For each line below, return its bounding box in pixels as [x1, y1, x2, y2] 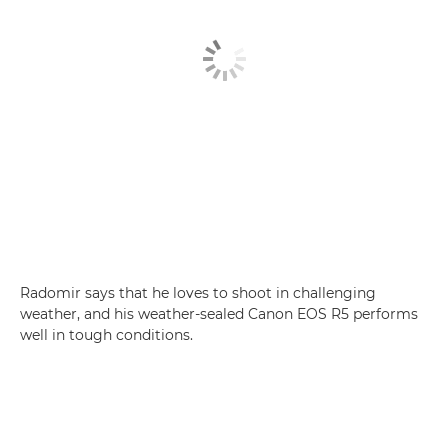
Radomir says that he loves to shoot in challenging [20, 283, 376, 302]
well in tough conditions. [20, 325, 193, 344]
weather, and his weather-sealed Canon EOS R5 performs [20, 304, 418, 323]
